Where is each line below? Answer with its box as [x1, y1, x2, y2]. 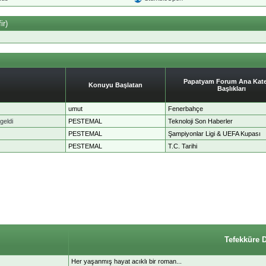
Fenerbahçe [168, 104, 203, 112]
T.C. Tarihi [168, 142, 197, 150]
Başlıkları [217, 84, 246, 92]
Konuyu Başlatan [88, 81, 142, 88]
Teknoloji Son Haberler [168, 117, 233, 125]
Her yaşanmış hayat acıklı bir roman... [71, 257, 182, 265]
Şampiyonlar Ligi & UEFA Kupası [168, 129, 261, 137]
